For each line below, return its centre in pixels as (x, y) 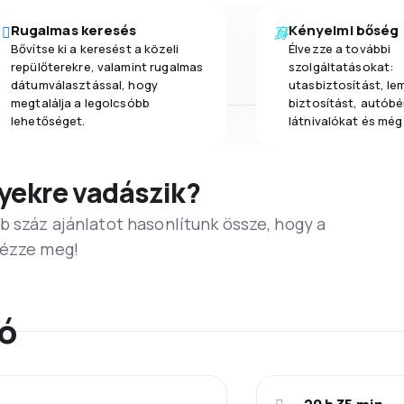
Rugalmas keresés (74, 30)
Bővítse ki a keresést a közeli (95, 48)
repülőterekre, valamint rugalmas (107, 66)
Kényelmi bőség (344, 30)
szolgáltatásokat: (341, 66)
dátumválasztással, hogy (84, 84)
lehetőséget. (48, 120)
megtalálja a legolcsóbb (80, 102)
